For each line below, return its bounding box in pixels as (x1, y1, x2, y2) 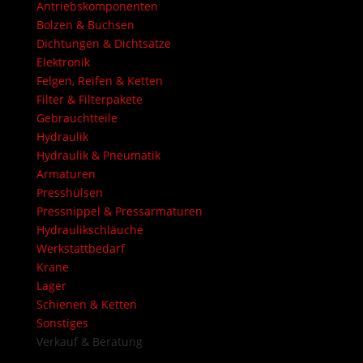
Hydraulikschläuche (36, 221, 143, 237)
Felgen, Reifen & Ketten (36, 72, 163, 88)
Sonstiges (36, 314, 88, 331)
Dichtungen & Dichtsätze (36, 35, 171, 51)
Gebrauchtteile (36, 109, 117, 126)
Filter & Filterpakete (36, 91, 143, 107)
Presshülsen (36, 184, 103, 200)
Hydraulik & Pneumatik (36, 147, 160, 163)
